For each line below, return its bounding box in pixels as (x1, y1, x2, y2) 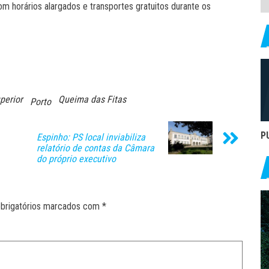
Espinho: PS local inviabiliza (37, 131, 145, 143)
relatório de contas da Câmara (37, 142, 154, 154)
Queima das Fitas (58, 93, 126, 105)
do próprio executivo (37, 153, 116, 165)
